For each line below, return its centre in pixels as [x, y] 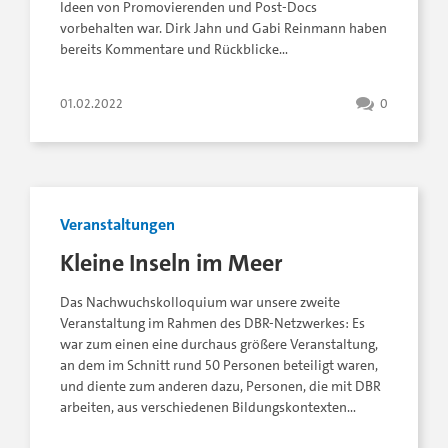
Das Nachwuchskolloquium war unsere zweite [200, 303]
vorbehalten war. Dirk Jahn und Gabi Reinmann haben [223, 29]
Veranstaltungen [117, 225]
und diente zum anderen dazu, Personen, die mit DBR [220, 387]
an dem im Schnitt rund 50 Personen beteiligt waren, [219, 366]
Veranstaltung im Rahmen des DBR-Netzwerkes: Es [212, 324]
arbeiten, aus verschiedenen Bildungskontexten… [208, 408]
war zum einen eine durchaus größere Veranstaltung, [219, 345]
